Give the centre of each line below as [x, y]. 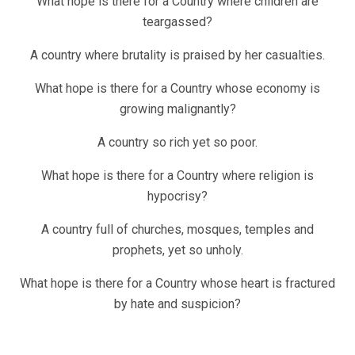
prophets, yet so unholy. [177, 250]
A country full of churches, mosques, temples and [177, 230]
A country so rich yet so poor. [177, 143]
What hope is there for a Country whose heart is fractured [177, 284]
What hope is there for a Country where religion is [177, 176]
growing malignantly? [177, 109]
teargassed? [177, 22]
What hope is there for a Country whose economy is [177, 89]
